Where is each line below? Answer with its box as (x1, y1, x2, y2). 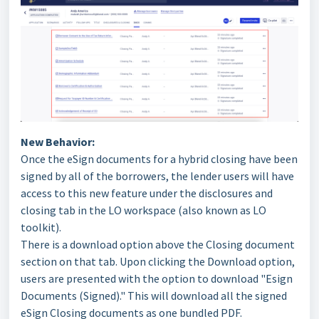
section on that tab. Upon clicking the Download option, (21, 254, 295, 269)
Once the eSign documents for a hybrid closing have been (21, 152, 298, 167)
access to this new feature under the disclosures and (21, 186, 273, 201)
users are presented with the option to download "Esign (21, 271, 293, 286)
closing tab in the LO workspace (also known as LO (21, 203, 266, 218)
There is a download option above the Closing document (21, 237, 295, 252)
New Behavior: (21, 135, 95, 150)
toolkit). (21, 220, 63, 235)
